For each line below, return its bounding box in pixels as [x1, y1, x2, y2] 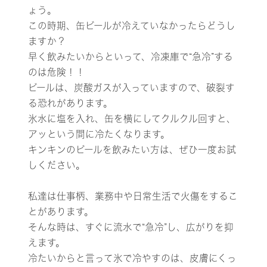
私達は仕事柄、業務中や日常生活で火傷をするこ [28, 191, 238, 201]
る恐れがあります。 [28, 98, 113, 108]
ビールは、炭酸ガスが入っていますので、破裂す [28, 83, 235, 93]
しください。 [28, 160, 86, 170]
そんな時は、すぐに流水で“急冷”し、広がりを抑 [28, 222, 234, 232]
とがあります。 [28, 207, 94, 217]
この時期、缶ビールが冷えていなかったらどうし [28, 21, 236, 31]
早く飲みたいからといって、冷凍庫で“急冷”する [28, 52, 234, 62]
